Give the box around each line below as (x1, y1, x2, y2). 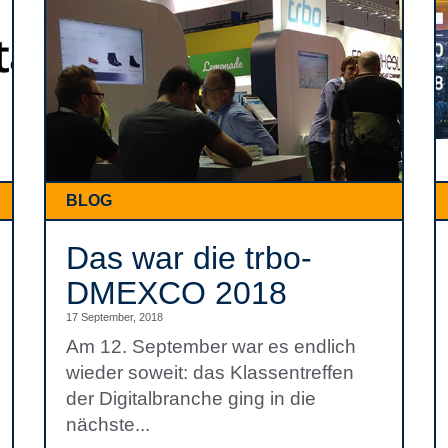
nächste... (66, 414, 150, 435)
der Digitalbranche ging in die (66, 388, 316, 409)
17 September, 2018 (66, 311, 163, 323)
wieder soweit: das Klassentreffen (66, 362, 354, 383)
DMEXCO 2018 (66, 275, 287, 311)
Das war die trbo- (66, 240, 312, 276)
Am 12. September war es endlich (66, 336, 356, 357)
